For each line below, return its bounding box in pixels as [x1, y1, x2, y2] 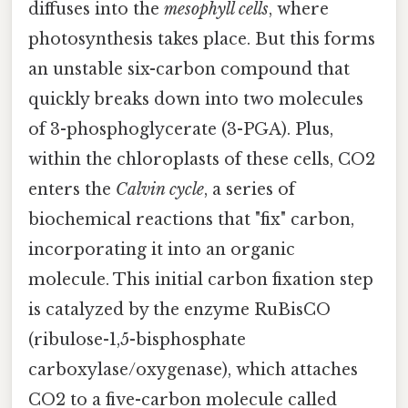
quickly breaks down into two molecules [28, 88, 363, 109]
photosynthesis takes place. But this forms [28, 28, 375, 49]
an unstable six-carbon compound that [28, 58, 350, 79]
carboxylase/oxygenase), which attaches [28, 359, 358, 380]
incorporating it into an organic [28, 239, 295, 260]
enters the [28, 178, 116, 199]
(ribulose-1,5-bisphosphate [28, 329, 246, 350]
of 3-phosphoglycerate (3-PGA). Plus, [28, 118, 333, 139]
